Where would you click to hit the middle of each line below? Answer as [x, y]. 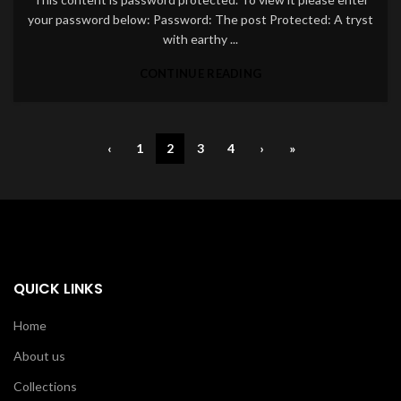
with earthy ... [200, 39]
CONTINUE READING [200, 73]
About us [39, 356]
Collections [45, 386]
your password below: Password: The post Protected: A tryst [200, 19]
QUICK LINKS [58, 289]
